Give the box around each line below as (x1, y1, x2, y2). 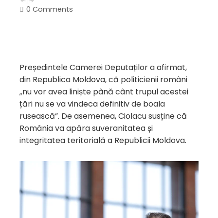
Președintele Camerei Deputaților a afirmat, (19, 62, 187, 73)
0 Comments (26, 4, 73, 15)
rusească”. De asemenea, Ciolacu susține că (19, 110, 187, 122)
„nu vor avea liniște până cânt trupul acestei (19, 86, 188, 98)
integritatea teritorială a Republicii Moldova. (19, 135, 186, 146)
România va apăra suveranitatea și (19, 123, 153, 134)
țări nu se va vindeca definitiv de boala (19, 98, 165, 110)
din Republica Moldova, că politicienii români (19, 74, 187, 86)
